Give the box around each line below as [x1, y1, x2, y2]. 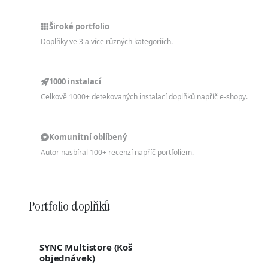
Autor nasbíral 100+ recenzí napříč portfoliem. [41, 147, 194, 157]
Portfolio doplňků [29, 197, 111, 215]
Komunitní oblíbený [49, 131, 127, 142]
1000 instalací [49, 76, 101, 87]
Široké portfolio [49, 20, 109, 32]
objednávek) [39, 251, 95, 264]
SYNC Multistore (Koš [39, 240, 132, 253]
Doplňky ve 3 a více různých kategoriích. [41, 36, 173, 47]
